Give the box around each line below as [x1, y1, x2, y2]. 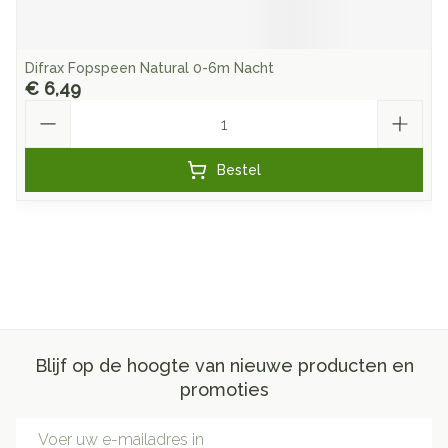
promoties [179, 379, 269, 400]
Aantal [24, 99, 72, 118]
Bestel [217, 162, 261, 178]
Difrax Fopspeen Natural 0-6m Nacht [25, 60, 274, 76]
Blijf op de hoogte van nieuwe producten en [34, 355, 414, 376]
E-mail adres [15, 417, 109, 436]
